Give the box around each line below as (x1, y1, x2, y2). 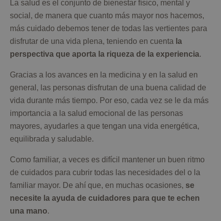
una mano (10, 207, 47, 216)
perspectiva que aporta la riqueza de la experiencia (10, 50, 199, 59)
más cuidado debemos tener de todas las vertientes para (10, 24, 207, 33)
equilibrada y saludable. (10, 135, 94, 144)
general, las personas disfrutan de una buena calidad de (10, 83, 206, 92)
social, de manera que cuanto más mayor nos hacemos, (10, 11, 204, 20)
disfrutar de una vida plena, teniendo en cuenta (10, 37, 176, 46)
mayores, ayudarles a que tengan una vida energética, (10, 122, 199, 131)
